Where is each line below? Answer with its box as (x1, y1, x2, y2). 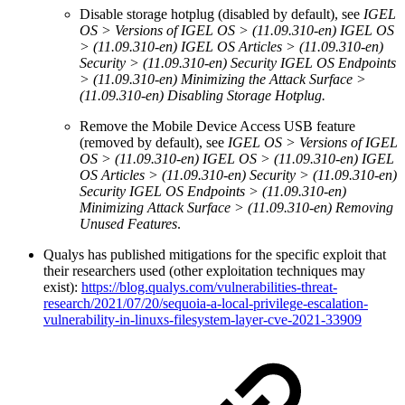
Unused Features (80, 215, 177, 231)
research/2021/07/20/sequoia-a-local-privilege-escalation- (43, 295, 368, 311)
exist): (43, 278, 81, 295)
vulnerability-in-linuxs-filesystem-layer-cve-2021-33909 (43, 311, 362, 327)
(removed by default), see (80, 134, 228, 150)
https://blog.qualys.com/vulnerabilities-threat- (81, 278, 337, 295)
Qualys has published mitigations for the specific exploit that (43, 246, 386, 262)
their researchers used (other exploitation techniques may (43, 262, 365, 278)
